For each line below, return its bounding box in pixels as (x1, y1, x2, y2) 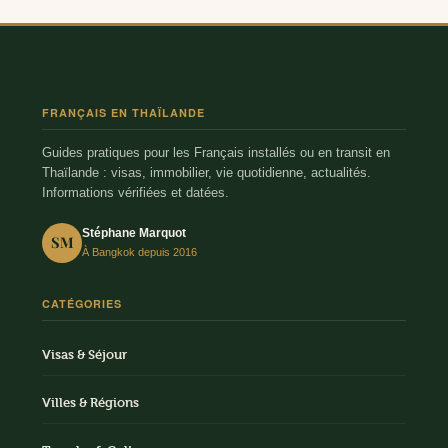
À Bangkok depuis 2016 (82, 246, 197, 259)
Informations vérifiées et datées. (42, 185, 229, 200)
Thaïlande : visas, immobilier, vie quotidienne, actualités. (42, 165, 371, 180)
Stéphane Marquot (82, 226, 186, 241)
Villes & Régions (42, 394, 139, 410)
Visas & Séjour (42, 346, 127, 362)
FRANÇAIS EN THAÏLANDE (42, 104, 205, 120)
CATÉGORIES (42, 295, 122, 311)
